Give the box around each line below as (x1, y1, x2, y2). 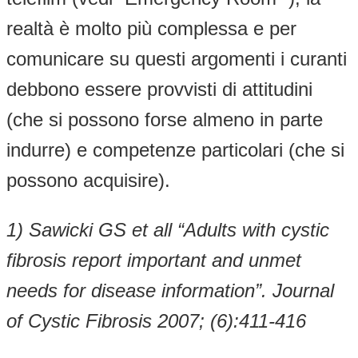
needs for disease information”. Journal (6, 279, 334, 301)
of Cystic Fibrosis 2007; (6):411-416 (6, 309, 306, 332)
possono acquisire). (6, 169, 170, 191)
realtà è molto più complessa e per (6, 17, 296, 39)
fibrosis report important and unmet (6, 249, 301, 271)
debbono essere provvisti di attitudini (6, 78, 312, 100)
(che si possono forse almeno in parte (6, 108, 323, 130)
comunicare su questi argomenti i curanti (6, 47, 347, 70)
